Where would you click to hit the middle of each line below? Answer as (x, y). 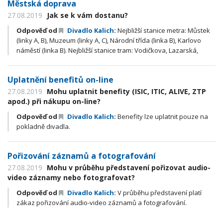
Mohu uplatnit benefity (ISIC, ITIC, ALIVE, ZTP (125, 91)
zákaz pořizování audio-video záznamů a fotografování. (102, 203)
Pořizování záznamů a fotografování (82, 156)
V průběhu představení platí (159, 193)
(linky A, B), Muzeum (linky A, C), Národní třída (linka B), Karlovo (109, 40)
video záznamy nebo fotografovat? (71, 177)
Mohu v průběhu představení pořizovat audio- (128, 167)
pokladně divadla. (43, 126)
